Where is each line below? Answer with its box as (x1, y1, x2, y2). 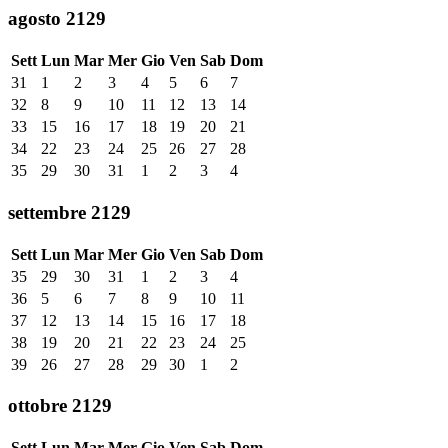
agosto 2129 (8, 8, 106, 30)
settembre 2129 (8, 201, 131, 223)
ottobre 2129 (8, 395, 112, 417)
